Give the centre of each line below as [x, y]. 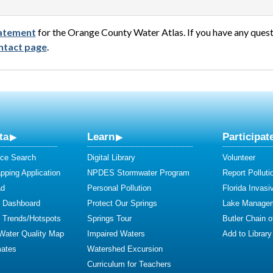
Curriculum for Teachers [129, 264]
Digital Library [111, 158]
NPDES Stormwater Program [138, 173]
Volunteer [239, 158]
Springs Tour [109, 219]
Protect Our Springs [122, 204]
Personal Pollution [119, 188]
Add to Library [247, 234]
